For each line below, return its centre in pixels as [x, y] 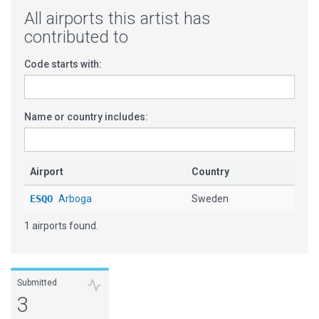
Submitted [37, 283]
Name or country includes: [86, 117]
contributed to [76, 37]
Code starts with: [63, 64]
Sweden [210, 199]
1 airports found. [61, 226]
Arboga [75, 199]
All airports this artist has [117, 19]
